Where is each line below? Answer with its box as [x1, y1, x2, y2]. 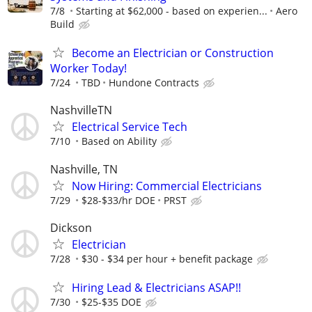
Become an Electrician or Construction [72, 45, 274, 61]
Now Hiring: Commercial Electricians [72, 178, 262, 194]
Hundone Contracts [109, 76, 199, 90]
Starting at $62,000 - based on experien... [76, 4, 267, 17]
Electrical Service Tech [72, 119, 187, 135]
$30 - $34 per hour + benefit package [81, 251, 253, 265]
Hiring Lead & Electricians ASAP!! [72, 279, 241, 295]
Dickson [50, 219, 92, 235]
